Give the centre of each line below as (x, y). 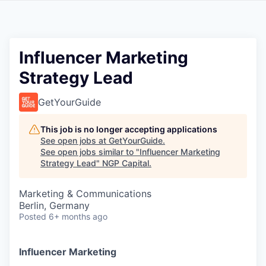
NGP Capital (126, 163)
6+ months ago (78, 216)
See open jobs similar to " (90, 152)
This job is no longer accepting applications (129, 129)
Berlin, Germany (54, 205)
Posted (33, 216)
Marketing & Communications (85, 194)
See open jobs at (75, 140)
